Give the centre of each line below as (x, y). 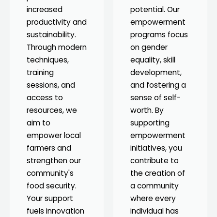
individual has (155, 211)
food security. (52, 186)
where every (153, 198)
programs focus (159, 34)
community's (50, 173)
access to (45, 97)
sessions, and (51, 85)
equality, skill (153, 60)
